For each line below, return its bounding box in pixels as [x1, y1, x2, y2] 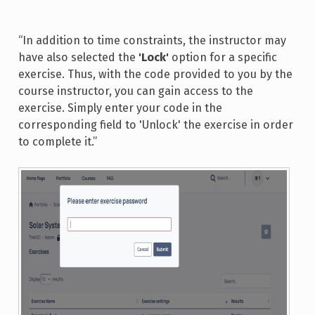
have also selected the [18, 51, 139, 65]
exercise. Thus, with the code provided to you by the [18, 67, 292, 82]
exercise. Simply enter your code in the [18, 101, 222, 115]
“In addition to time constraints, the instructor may [18, 34, 286, 48]
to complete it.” [18, 135, 97, 149]
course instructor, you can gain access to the [18, 84, 253, 98]
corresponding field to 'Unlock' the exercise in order [18, 118, 293, 132]
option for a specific [168, 51, 277, 65]
